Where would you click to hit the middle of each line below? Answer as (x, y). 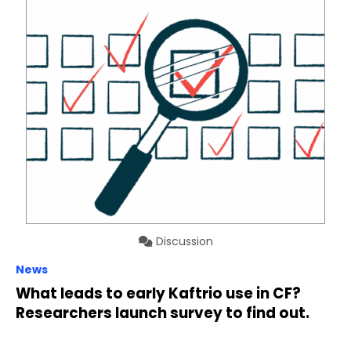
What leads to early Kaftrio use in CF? (158, 293)
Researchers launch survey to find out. (163, 313)
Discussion (183, 241)
